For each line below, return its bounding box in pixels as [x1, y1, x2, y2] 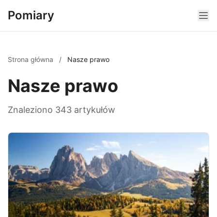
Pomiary [8, 8, 54, 22]
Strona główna [8, 55, 55, 63]
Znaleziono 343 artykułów [8, 105, 115, 115]
